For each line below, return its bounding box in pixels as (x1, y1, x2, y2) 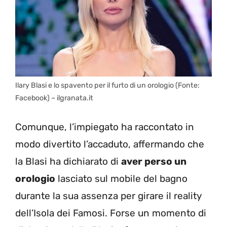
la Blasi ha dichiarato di (15, 156, 121, 168)
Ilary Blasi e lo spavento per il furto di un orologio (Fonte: (15, 81, 200, 90)
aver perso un (121, 156, 186, 168)
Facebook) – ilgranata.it (15, 93, 93, 102)
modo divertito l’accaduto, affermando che (15, 138, 204, 150)
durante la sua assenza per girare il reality (15, 190, 202, 202)
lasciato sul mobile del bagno (55, 173, 187, 185)
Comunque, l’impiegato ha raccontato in (15, 121, 194, 133)
